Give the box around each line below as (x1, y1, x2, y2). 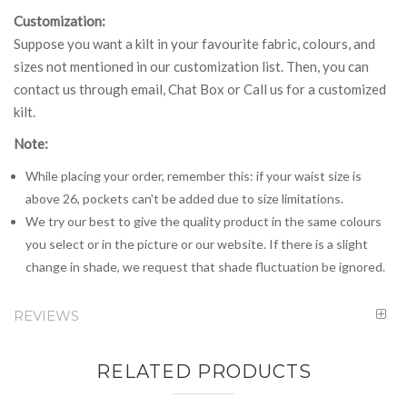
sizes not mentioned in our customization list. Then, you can (14, 57, 369, 74)
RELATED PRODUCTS (95, 360, 312, 382)
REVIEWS (14, 306, 79, 324)
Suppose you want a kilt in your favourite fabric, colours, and (14, 35, 375, 52)
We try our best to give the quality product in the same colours (25, 213, 382, 229)
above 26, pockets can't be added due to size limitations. (25, 190, 343, 206)
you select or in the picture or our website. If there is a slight (25, 235, 368, 252)
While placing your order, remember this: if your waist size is (25, 167, 362, 184)
